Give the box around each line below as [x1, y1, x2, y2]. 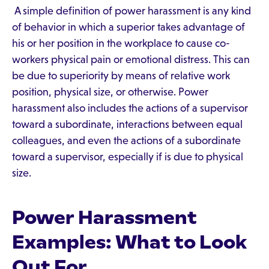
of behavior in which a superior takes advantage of [12, 21, 245, 33]
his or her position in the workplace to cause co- [12, 37, 230, 49]
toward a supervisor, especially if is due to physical [12, 151, 243, 163]
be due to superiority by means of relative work [12, 70, 230, 82]
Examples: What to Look [12, 231, 247, 253]
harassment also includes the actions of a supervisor [12, 102, 248, 114]
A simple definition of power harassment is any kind [12, 5, 251, 17]
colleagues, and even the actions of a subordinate [12, 134, 241, 147]
